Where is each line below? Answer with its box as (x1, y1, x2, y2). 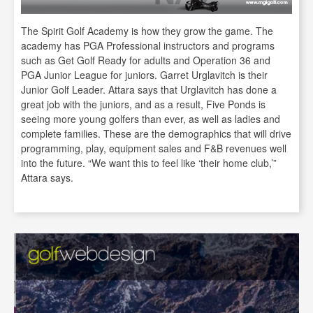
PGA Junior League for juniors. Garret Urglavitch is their (21, 67, 268, 82)
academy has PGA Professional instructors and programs (21, 38, 275, 52)
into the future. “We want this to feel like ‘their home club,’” (21, 155, 277, 170)
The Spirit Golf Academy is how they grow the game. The (21, 23, 273, 38)
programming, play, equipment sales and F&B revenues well (21, 140, 286, 155)
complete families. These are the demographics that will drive (21, 126, 291, 140)
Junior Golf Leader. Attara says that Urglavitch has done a (21, 82, 277, 96)
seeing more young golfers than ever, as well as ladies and (21, 111, 280, 126)
